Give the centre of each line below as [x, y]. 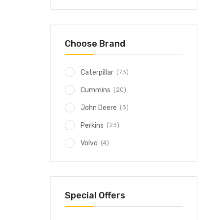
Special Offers [95, 195]
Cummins [96, 90]
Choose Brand [95, 44]
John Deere [99, 108]
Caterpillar [97, 72]
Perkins [92, 125]
